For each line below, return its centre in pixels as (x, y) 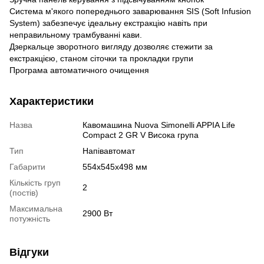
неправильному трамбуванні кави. (76, 34)
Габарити (27, 166)
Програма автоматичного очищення (79, 70)
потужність (30, 218)
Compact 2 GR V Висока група (141, 135)
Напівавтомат (109, 151)
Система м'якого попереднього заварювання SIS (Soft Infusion (130, 11)
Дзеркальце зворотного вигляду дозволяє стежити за (111, 46)
